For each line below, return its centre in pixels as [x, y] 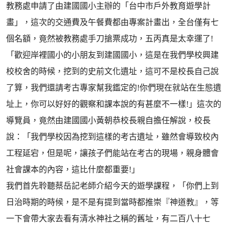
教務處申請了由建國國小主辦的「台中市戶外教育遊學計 [108, 6]
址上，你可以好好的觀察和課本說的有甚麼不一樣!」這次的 [114, 104]
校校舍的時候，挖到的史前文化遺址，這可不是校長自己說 [112, 71]
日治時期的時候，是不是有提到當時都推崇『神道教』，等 [112, 202]
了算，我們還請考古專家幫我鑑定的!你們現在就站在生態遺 [114, 88]
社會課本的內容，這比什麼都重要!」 [73, 169]
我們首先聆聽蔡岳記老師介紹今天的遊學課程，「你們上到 [112, 186]
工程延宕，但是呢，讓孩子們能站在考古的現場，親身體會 [112, 153]
